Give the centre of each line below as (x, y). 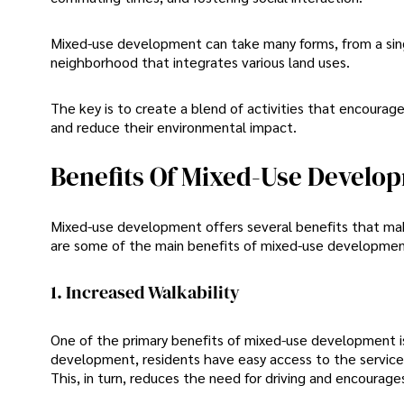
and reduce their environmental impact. (174, 127)
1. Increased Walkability (145, 293)
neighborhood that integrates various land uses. (200, 62)
